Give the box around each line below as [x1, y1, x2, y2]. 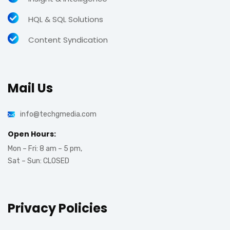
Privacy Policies [8, 199, 107, 217]
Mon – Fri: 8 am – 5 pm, [8, 144, 82, 153]
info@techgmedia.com [20, 109, 97, 119]
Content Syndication [28, 34, 108, 45]
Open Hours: [8, 128, 56, 139]
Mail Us [8, 79, 53, 97]
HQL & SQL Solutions [28, 13, 103, 25]
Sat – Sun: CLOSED [8, 156, 69, 165]
